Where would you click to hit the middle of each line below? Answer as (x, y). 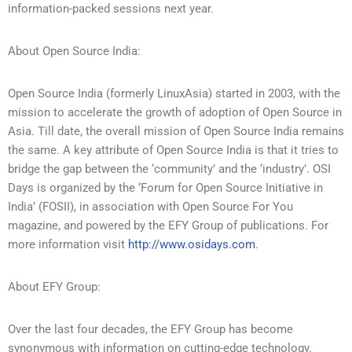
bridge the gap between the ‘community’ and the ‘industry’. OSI (169, 169)
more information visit (68, 244)
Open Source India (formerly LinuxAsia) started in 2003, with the (174, 93)
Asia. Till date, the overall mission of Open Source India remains (176, 131)
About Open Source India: (74, 51)
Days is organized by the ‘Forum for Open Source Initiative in (165, 187)
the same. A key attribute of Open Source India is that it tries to (173, 150)
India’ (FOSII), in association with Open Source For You (150, 206)
